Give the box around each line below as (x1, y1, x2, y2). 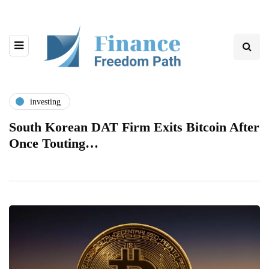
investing (30, 97, 61, 106)
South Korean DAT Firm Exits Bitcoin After (9, 119, 259, 135)
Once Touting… (9, 136, 98, 151)
